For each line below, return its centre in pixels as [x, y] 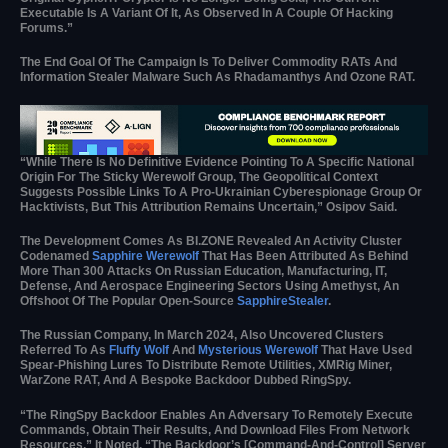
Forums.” [46, 28]
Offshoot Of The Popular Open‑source [128, 301]
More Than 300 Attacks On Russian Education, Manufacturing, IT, [203, 271]
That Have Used [365, 350]
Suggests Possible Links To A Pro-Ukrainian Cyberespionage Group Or [221, 192]
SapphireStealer [282, 301]
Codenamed [56, 256]
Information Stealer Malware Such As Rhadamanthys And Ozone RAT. [217, 77]
